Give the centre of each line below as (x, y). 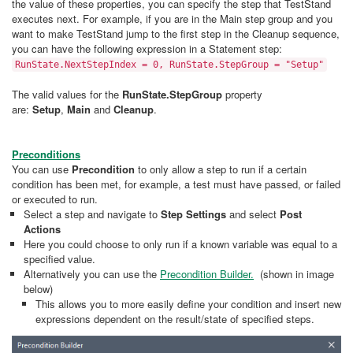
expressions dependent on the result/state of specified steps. (175, 319)
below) (38, 289)
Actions (42, 229)
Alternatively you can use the (92, 274)
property (242, 94)
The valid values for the (67, 94)
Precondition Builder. (207, 274)
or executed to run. (56, 199)
